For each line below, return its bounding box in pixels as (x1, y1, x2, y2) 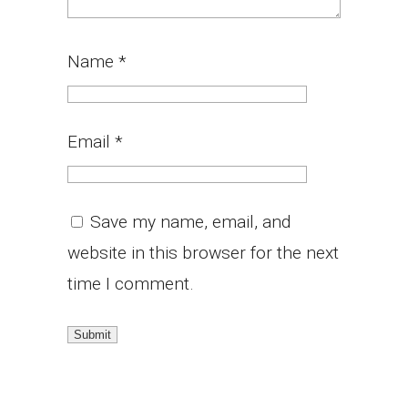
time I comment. (67, 272, 194, 294)
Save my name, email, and (90, 210, 291, 232)
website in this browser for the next (67, 241, 339, 263)
